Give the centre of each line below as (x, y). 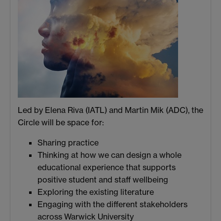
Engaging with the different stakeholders (112, 204)
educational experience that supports (107, 167)
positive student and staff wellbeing (103, 179)
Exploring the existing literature (96, 192)
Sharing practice (68, 142)
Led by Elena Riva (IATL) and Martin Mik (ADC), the (110, 110)
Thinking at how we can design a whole (110, 155)
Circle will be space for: (61, 122)
